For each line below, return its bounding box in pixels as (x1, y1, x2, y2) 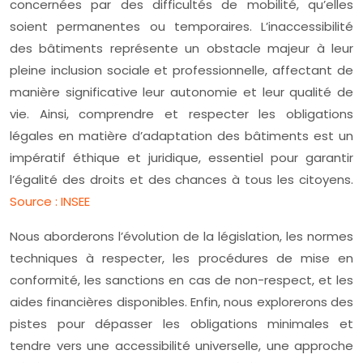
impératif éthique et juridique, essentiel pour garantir (10, 149, 353, 166)
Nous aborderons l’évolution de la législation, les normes (10, 228, 353, 245)
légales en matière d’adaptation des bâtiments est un (10, 127, 353, 144)
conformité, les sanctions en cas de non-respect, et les (10, 271, 353, 288)
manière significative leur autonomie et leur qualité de (10, 83, 353, 100)
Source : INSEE (10, 193, 90, 210)
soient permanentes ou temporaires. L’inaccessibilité (10, 18, 353, 35)
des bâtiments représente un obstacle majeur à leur (10, 40, 353, 57)
